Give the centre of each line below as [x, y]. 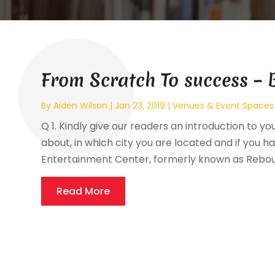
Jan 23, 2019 [140, 106]
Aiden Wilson [81, 106]
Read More [83, 192]
